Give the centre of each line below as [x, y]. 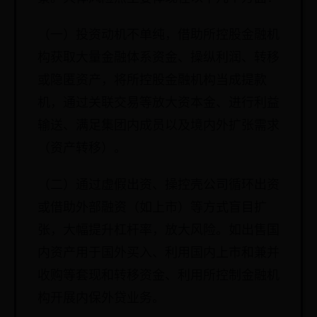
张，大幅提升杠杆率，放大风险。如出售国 [158, 230]
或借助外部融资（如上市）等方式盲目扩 [152, 208]
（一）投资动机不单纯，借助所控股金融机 [158, 35]
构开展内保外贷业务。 [101, 298]
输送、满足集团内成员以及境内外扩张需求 [158, 126]
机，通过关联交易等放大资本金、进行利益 [158, 103]
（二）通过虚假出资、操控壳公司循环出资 [158, 185]
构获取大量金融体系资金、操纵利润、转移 [158, 58]
